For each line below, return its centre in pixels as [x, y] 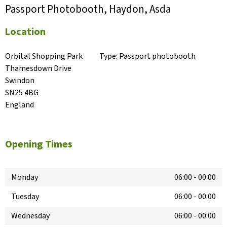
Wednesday [30, 216]
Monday [25, 178]
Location [25, 32]
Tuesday [25, 197]
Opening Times [39, 145]
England [20, 105]
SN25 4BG [22, 93]
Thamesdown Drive [38, 69]
